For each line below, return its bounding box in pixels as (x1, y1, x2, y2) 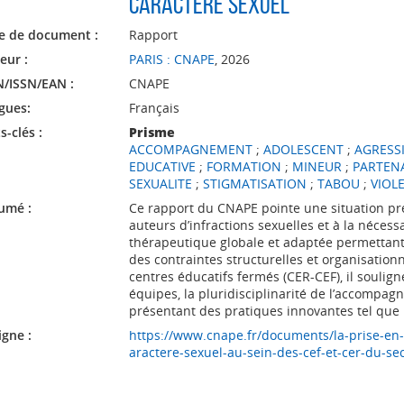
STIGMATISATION (202, 175, 307, 192)
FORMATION (206, 158, 281, 175)
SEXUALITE (128, 175, 192, 192)
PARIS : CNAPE (128, 50, 215, 68)
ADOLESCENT (262, 141, 344, 158)
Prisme (128, 124, 175, 141)
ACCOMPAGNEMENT (128, 141, 252, 158)
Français (128, 99, 179, 116)
